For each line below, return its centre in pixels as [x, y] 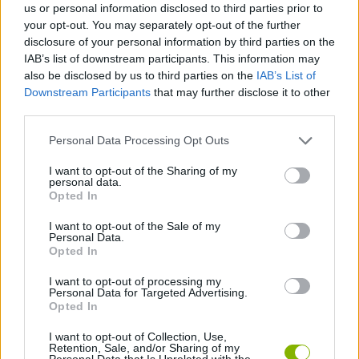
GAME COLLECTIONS [103, 114]
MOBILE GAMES [91, 163]
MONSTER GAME [94, 213]
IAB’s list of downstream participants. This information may [172, 58]
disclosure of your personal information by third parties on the [179, 41]
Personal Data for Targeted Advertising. [148, 292]
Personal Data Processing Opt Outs [139, 140]
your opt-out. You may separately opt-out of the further [162, 24]
